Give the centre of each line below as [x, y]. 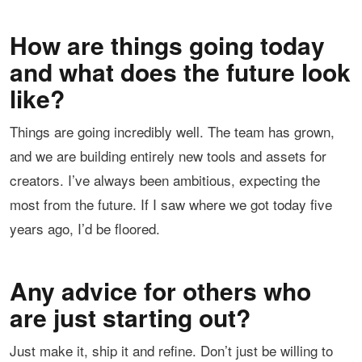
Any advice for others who [160, 291]
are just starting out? [130, 318]
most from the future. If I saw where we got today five [171, 204]
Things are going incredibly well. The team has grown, [172, 132]
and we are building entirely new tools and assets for [168, 156]
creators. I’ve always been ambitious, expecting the [165, 180]
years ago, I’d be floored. [85, 229]
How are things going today [167, 45]
